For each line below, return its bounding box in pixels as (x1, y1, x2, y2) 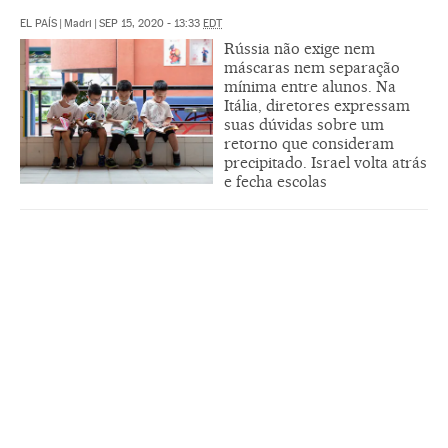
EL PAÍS (20, 17, 57, 31)
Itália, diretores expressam (224, 96, 410, 116)
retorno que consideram (224, 134, 394, 154)
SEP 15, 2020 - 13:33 (99, 17, 203, 31)
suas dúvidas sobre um (224, 115, 384, 135)
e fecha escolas (224, 172, 327, 192)
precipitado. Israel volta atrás (224, 153, 427, 173)
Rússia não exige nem (224, 39, 375, 59)
